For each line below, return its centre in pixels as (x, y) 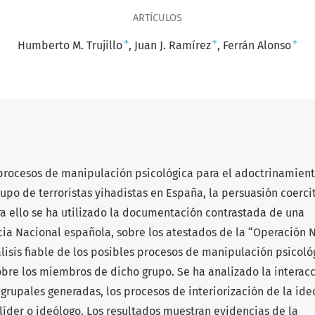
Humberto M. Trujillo (70, 45)
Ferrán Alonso (257, 45)
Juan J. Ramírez (173, 45)
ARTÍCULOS (157, 18)
